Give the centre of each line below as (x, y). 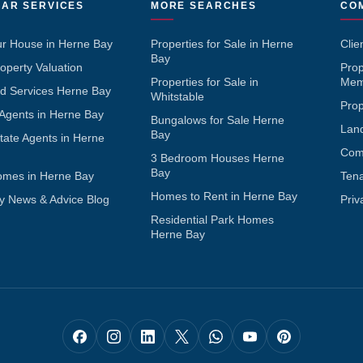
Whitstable (177, 97)
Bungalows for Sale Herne (217, 120)
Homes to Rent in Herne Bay (224, 196)
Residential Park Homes (212, 220)
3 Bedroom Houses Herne (217, 158)
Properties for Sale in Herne (222, 44)
